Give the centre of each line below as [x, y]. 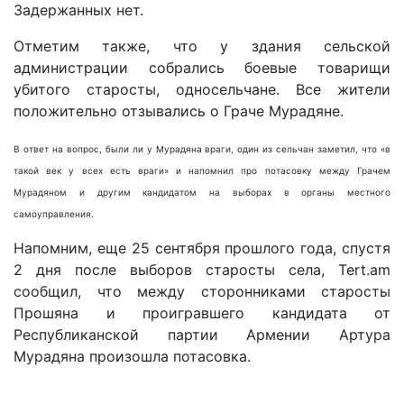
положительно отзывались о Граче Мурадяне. [179, 111]
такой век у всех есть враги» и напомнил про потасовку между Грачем [202, 171]
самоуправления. [54, 214]
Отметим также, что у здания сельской [202, 46]
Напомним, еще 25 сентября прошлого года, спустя [202, 248]
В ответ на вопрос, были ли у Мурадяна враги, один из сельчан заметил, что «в [202, 149]
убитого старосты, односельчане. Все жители [202, 90]
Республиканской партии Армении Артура [202, 335]
